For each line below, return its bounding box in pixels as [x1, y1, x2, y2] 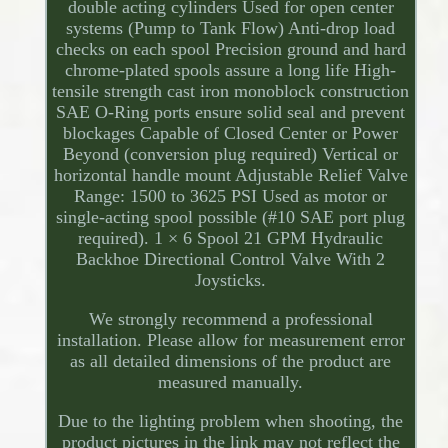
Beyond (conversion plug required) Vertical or [63, 144, 399, 165]
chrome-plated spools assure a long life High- [65, 60, 397, 81]
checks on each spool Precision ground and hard [55, 39, 406, 60]
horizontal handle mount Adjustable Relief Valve [53, 165, 408, 186]
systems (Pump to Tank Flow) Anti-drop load [66, 18, 396, 39]
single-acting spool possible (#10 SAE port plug [56, 207, 406, 228]
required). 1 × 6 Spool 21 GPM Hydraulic [78, 228, 384, 249]
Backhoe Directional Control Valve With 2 [76, 249, 386, 270]
